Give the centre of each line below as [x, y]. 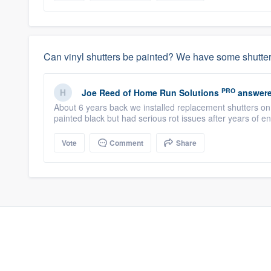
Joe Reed [101, 93]
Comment [126, 143]
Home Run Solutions [176, 93]
